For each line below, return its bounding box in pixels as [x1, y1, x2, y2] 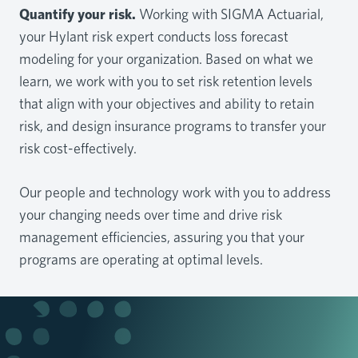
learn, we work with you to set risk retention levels [19, 72, 312, 89]
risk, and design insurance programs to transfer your [19, 117, 326, 134]
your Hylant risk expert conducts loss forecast [19, 27, 288, 45]
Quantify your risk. [19, 5, 136, 22]
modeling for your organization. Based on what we [19, 50, 313, 67]
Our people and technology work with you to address [19, 183, 331, 201]
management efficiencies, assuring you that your [19, 228, 304, 245]
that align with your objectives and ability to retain [19, 94, 314, 112]
